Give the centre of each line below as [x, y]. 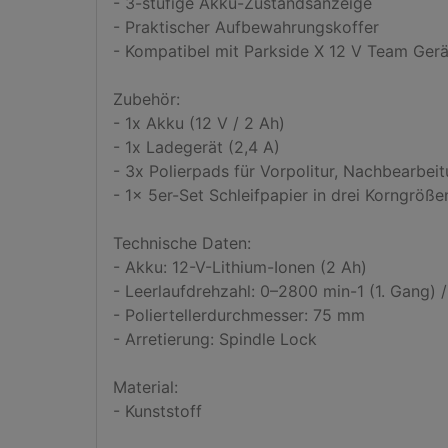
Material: [145, 387]
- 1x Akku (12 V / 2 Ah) [199, 123]
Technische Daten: [182, 243]
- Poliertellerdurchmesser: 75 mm [239, 315]
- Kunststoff [157, 411]
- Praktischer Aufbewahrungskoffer [246, 27]
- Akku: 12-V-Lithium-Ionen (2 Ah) [240, 267]
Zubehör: [146, 99]
